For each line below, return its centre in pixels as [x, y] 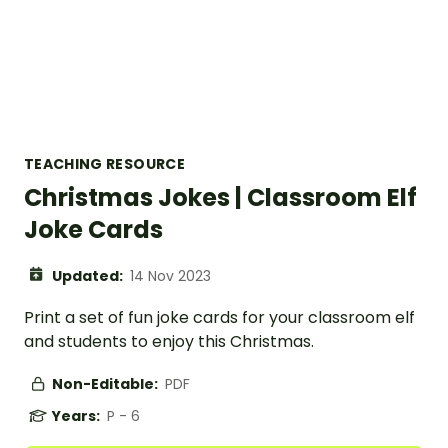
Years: [77, 416]
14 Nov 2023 [170, 276]
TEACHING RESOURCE [104, 164]
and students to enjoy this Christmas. [169, 341]
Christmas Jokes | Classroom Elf [220, 197]
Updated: [89, 276]
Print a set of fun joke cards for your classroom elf [219, 317]
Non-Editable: [106, 384]
